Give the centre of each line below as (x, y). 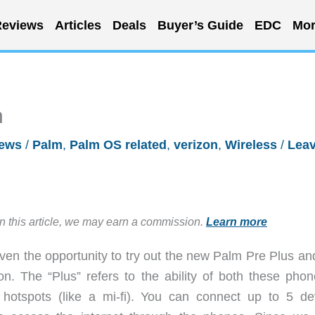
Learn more (237, 221)
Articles (78, 25)
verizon (196, 145)
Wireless (251, 145)
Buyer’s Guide (200, 25)
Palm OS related (118, 145)
